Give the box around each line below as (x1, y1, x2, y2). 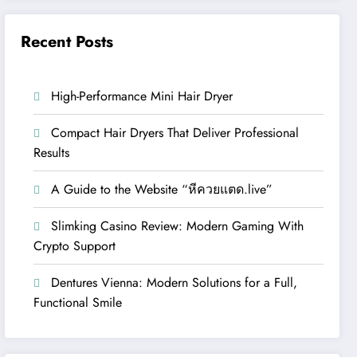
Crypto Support (33, 236, 116, 255)
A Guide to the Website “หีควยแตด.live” (51, 179, 273, 198)
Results (33, 143, 70, 162)
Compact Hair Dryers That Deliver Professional (51, 123, 300, 142)
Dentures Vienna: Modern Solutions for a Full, (51, 273, 298, 292)
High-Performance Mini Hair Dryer (51, 86, 233, 105)
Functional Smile (33, 292, 123, 312)
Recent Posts (21, 29, 114, 53)
